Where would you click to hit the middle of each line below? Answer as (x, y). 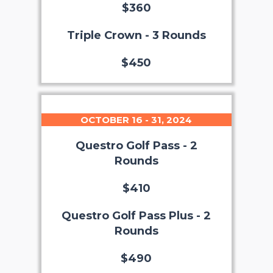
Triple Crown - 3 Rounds (136, 35)
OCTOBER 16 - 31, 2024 (136, 119)
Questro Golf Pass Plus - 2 (136, 215)
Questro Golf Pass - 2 (136, 145)
